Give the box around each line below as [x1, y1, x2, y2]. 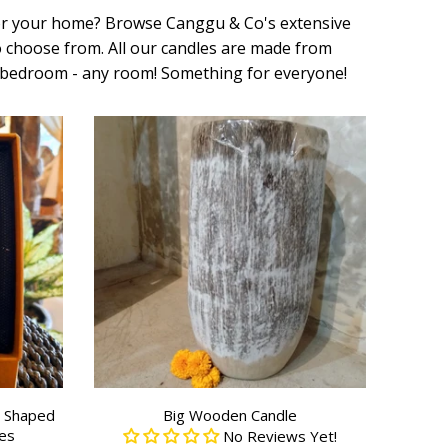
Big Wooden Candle [162, 405, 297, 425]
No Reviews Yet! [222, 426, 337, 446]
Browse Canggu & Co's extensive [101, 12, 351, 34]
